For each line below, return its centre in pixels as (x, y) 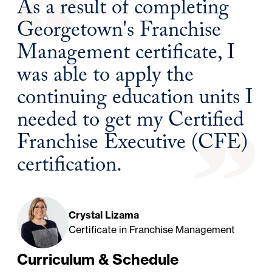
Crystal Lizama (104, 215)
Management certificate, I (126, 55)
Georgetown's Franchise (119, 32)
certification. (70, 167)
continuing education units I (135, 100)
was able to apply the (106, 77)
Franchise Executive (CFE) (133, 144)
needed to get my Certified (131, 122)
